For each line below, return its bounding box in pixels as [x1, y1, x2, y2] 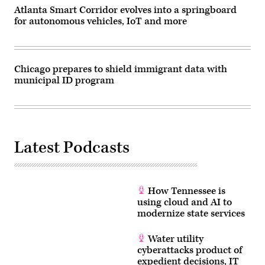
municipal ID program [14, 73, 114, 87]
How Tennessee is [146, 184, 225, 198]
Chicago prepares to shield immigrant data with [14, 62, 227, 76]
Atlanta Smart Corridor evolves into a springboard [14, 3, 237, 17]
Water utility [146, 232, 203, 245]
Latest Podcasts [14, 136, 130, 159]
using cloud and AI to [137, 195, 232, 209]
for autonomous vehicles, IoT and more [14, 14, 187, 28]
